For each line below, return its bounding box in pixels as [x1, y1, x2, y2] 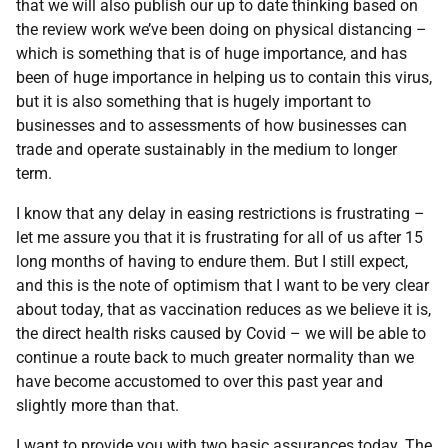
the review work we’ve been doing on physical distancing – [16, 20, 427, 39]
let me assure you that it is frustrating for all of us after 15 [16, 228, 423, 247]
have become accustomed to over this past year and [16, 372, 383, 391]
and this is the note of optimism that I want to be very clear [16, 276, 429, 295]
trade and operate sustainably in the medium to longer [16, 140, 397, 159]
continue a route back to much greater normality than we [16, 348, 414, 367]
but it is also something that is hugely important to [16, 92, 371, 111]
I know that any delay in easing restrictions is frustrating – [16, 204, 425, 223]
